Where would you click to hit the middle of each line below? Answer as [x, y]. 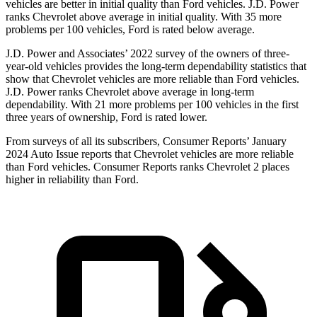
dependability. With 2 [53, 105]
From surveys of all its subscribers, [84, 142]
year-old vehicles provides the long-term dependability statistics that [156, 67]
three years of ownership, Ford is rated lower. [106, 117]
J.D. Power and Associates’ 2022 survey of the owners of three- [148, 54]
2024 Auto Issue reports [60, 154]
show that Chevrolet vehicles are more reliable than [121, 79]
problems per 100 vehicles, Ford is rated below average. [130, 30]
